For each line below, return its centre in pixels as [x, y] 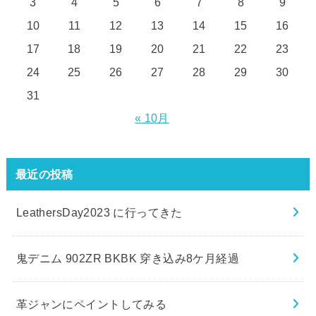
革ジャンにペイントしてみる [91, 304]
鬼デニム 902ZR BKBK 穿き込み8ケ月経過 [128, 259]
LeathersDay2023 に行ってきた [99, 213]
